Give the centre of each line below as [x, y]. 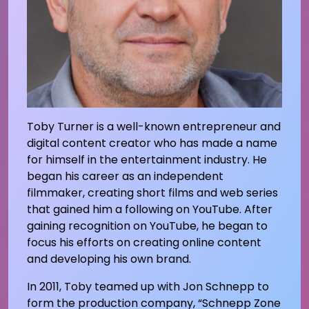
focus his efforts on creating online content [144, 242]
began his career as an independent [125, 176]
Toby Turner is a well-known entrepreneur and [153, 126]
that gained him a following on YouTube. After [149, 209]
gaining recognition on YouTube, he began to [147, 226]
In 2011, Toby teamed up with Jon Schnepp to [148, 286]
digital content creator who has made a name [152, 143]
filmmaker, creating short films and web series [152, 192]
